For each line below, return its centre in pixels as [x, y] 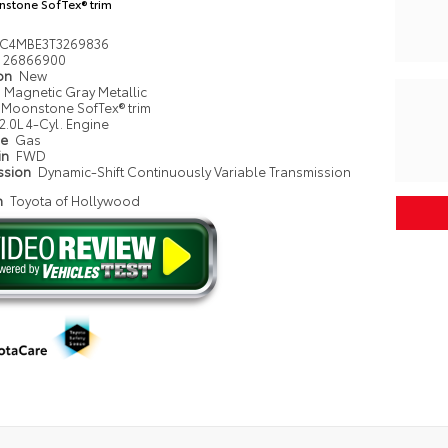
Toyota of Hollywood [75, 200]
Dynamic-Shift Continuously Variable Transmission [195, 171]
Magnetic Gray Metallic [76, 91]
